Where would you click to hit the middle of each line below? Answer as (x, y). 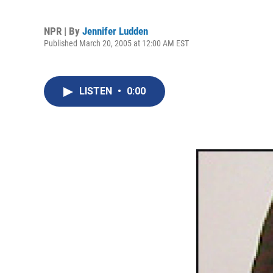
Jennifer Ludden (115, 31)
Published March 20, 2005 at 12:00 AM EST (116, 43)
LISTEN (97, 91)
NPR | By (63, 31)
